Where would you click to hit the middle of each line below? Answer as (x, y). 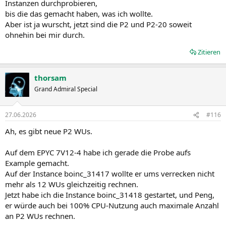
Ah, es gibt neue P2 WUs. (49, 131)
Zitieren (209, 52)
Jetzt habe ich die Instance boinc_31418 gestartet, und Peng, (110, 195)
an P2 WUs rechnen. (40, 216)
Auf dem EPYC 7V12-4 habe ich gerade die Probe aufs (98, 152)
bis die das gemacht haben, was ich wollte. (79, 13)
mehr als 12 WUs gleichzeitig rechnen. (72, 184)
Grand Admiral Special (66, 89)
